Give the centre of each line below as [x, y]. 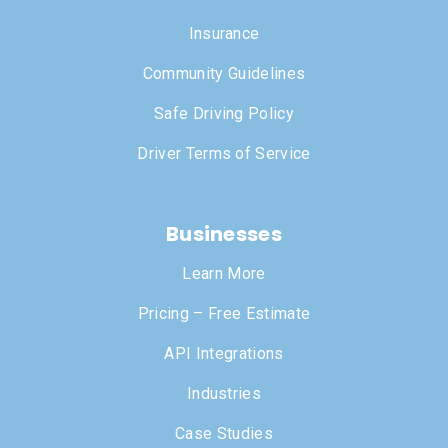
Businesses [224, 234]
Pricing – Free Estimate [224, 314]
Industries [224, 394]
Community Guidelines [224, 74]
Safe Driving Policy [224, 114]
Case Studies [224, 434]
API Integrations [224, 354]
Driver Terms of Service [224, 154]
